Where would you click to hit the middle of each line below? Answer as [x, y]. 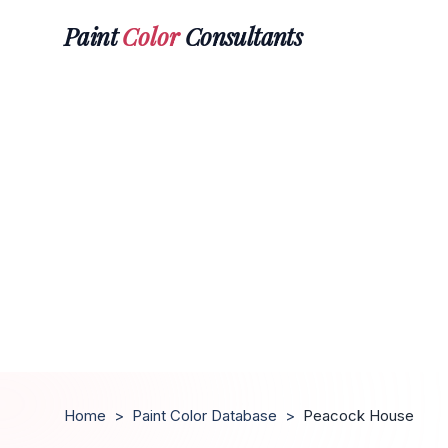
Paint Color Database [204, 415]
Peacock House [358, 415]
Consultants [241, 35]
